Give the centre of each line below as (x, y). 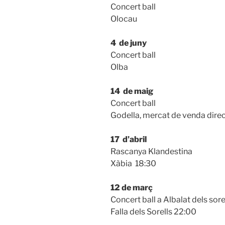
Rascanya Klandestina (151, 151)
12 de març (132, 187)
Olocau (124, 19)
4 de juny (129, 43)
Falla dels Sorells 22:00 (153, 211)
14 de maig (132, 91)
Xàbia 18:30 (133, 163)
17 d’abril (129, 139)
